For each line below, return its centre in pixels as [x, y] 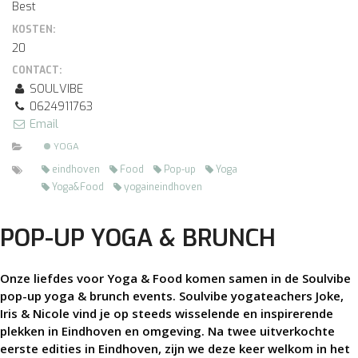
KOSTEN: [34, 29]
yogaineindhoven [163, 187]
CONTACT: [37, 71]
